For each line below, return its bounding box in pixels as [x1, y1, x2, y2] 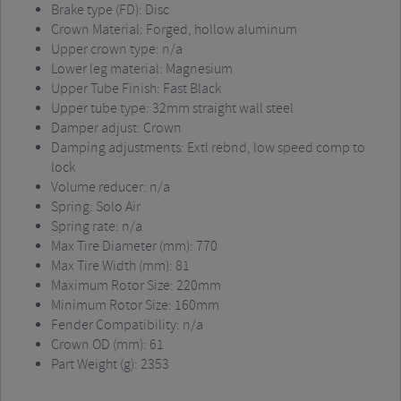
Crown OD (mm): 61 [51, 336, 164, 354]
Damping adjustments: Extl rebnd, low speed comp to [51, 139, 365, 158]
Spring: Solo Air [51, 198, 141, 217]
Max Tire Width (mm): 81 [51, 257, 190, 276]
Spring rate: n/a [51, 218, 142, 236]
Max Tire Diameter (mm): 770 [51, 237, 218, 256]
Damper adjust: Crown [51, 119, 182, 138]
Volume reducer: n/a [51, 178, 170, 197]
